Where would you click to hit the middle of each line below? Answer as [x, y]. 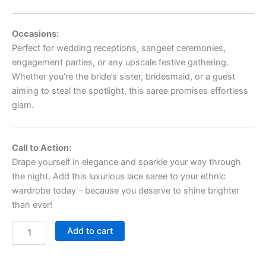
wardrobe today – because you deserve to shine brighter [126, 191]
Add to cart [90, 231]
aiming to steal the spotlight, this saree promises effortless [130, 91]
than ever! [32, 205]
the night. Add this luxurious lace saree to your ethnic [119, 177]
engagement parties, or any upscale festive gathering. [120, 62]
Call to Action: [42, 148]
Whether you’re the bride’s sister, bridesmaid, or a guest [123, 77]
